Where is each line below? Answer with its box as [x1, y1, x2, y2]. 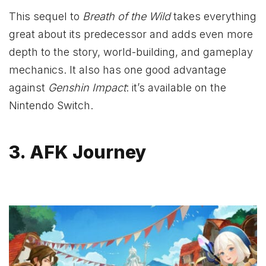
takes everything [170, 10, 256, 23]
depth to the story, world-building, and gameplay [9, 46, 253, 59]
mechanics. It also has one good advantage [9, 64, 226, 77]
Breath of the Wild [83, 10, 170, 23]
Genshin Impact [48, 81, 126, 94]
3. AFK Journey [9, 141, 147, 163]
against [9, 81, 48, 94]
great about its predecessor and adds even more [9, 28, 253, 41]
